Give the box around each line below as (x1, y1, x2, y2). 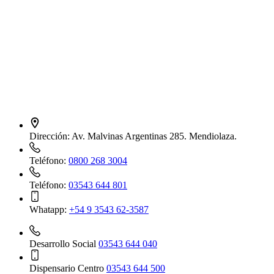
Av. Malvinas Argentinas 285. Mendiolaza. (72, 131, 237, 142)
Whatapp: (29, 204, 69, 215)
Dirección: (29, 131, 72, 142)
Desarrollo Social (29, 239, 98, 250)
